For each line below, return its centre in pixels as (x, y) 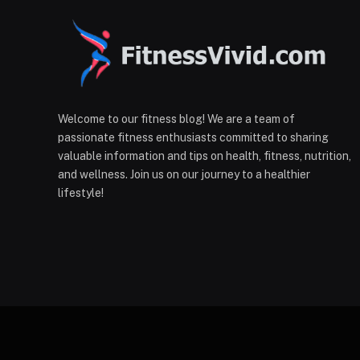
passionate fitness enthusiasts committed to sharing (193, 138)
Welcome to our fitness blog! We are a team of (176, 119)
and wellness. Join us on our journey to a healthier (184, 175)
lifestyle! (81, 193)
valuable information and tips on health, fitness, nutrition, (205, 156)
